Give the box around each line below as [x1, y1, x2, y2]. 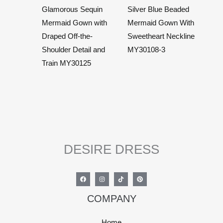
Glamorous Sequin [41, 5, 103, 14]
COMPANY [87, 193, 136, 205]
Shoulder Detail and [41, 46, 105, 54]
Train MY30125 [41, 59, 91, 68]
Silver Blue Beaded [127, 5, 189, 14]
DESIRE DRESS [64, 142, 159, 157]
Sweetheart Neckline [127, 32, 195, 41]
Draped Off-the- [41, 32, 93, 41]
